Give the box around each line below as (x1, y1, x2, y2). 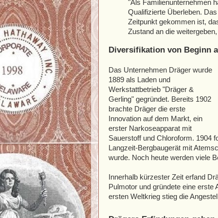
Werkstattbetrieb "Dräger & (109, 86, 194, 94)
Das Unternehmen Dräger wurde (109, 66, 212, 74)
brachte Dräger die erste (109, 105, 185, 113)
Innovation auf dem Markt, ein (109, 115, 202, 123)
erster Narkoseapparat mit (109, 125, 192, 133)
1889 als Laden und (109, 76, 170, 84)
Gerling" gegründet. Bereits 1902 (109, 95, 211, 104)
